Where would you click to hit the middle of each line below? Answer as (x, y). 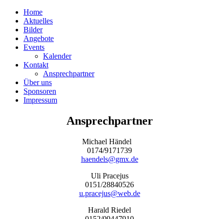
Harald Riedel (109, 210)
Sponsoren (40, 91)
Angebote (39, 38)
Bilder (33, 30)
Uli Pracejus (109, 175)
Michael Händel (109, 141)
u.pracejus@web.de (109, 193)
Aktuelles (38, 21)
